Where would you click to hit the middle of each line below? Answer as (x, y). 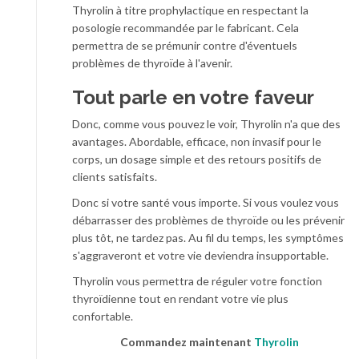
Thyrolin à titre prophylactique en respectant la (190, 10)
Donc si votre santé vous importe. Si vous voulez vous (206, 202)
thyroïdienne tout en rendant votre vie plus (180, 298)
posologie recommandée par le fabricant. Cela (186, 27)
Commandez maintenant (187, 341)
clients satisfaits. (115, 176)
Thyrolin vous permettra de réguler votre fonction (197, 280)
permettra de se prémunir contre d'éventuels (185, 45)
